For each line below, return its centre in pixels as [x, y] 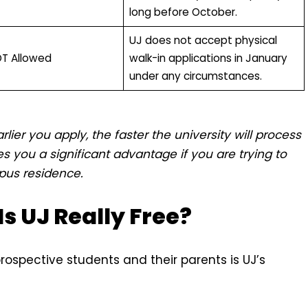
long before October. [183, 12]
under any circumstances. [195, 76]
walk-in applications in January [208, 58]
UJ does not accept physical [203, 40]
